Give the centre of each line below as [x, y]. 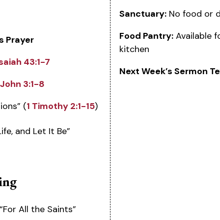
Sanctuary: [143, 14]
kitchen [134, 49]
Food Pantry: [146, 36]
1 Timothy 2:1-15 [61, 106]
